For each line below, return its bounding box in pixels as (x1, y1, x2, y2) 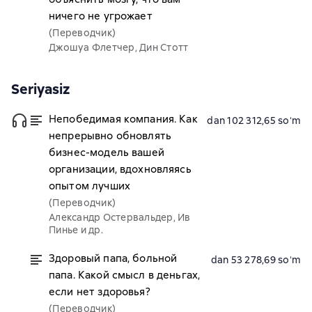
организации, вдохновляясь (49, 162, 192, 176)
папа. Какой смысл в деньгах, (49, 268, 201, 282)
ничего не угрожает (49, 9, 153, 23)
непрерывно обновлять (49, 129, 171, 143)
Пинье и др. (49, 224, 103, 236)
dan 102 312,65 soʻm (207, 114, 301, 127)
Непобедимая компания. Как (49, 112, 198, 126)
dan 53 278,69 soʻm (210, 253, 301, 266)
